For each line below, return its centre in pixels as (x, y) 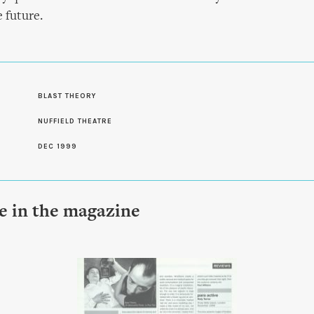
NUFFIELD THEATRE (75, 121)
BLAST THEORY (67, 96)
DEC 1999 (57, 146)
